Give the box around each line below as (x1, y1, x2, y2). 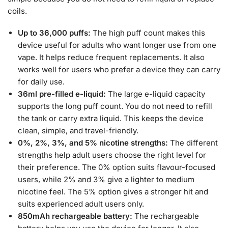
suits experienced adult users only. (18, 199, 144, 209)
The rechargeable (134, 211, 199, 221)
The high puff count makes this (93, 28, 205, 38)
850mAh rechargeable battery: (18, 211, 134, 221)
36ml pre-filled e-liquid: (18, 89, 108, 99)
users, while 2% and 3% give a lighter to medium (18, 175, 194, 185)
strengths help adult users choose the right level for (18, 150, 206, 160)
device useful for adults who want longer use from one (18, 40, 216, 50)
